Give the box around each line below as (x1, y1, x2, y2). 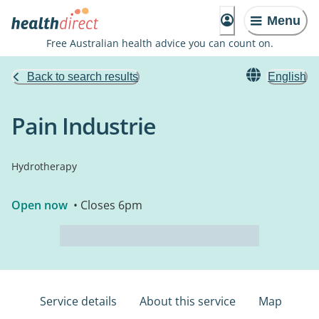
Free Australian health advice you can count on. (46, 36, 273, 50)
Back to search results (27, 70, 138, 83)
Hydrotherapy (11, 159, 77, 173)
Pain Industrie (11, 110, 155, 141)
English (268, 70, 306, 83)
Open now (11, 197, 68, 213)
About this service (140, 293, 236, 309)
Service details (40, 293, 117, 309)
